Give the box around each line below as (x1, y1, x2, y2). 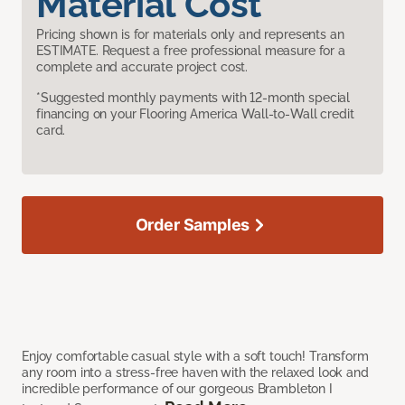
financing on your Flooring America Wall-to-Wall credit (36, 107, 354, 122)
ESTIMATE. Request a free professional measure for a (36, 43, 345, 59)
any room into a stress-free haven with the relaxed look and (22, 365, 369, 381)
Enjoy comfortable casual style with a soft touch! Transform (22, 349, 369, 364)
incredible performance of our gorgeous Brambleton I (22, 381, 333, 397)
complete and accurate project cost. (36, 60, 249, 75)
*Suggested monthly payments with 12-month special (36, 90, 351, 106)
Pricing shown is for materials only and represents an (36, 27, 344, 42)
